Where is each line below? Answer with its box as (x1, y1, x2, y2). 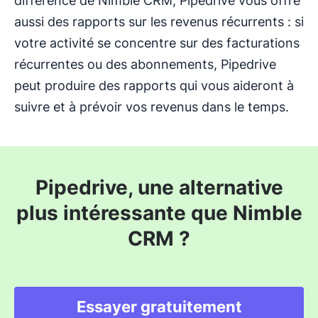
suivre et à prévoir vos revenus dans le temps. (14, 99, 289, 114)
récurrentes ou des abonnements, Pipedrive (14, 56, 276, 72)
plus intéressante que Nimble (16, 200, 302, 225)
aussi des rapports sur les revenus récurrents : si (14, 13, 304, 29)
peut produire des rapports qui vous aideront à (14, 77, 294, 93)
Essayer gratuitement (76, 297, 242, 316)
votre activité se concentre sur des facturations (14, 35, 300, 50)
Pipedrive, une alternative (35, 175, 283, 199)
